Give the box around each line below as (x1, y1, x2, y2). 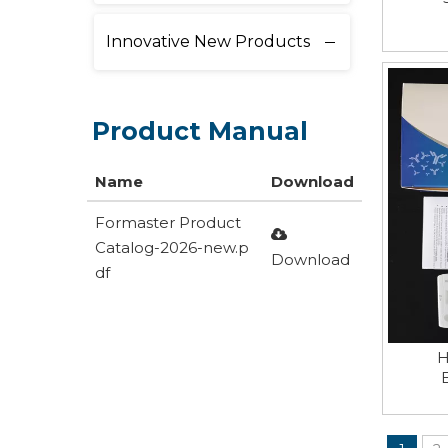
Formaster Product (95, 213, 241, 232)
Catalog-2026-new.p (95, 238, 249, 257)
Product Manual (92, 116, 308, 146)
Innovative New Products (106, 32, 310, 51)
